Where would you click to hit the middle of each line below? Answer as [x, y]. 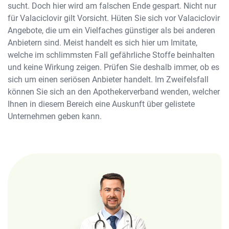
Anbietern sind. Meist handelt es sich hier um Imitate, [102, 43]
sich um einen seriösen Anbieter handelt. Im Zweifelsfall [108, 79]
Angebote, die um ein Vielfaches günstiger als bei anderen [111, 30]
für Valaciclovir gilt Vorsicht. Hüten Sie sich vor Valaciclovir [114, 18]
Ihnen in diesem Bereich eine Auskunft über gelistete [101, 104]
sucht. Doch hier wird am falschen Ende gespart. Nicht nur [112, 6]
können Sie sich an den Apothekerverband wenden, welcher [114, 92]
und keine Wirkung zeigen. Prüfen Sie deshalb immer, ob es [113, 67]
